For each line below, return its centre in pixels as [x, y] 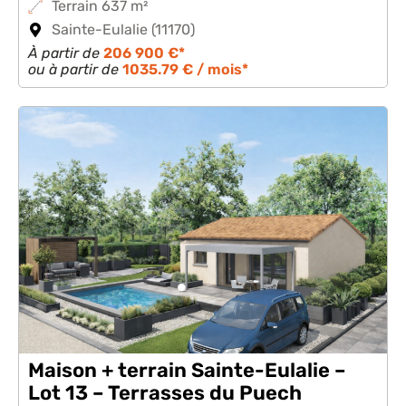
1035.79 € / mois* [185, 69]
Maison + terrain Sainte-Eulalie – [187, 370]
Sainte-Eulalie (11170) [123, 29]
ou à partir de [75, 69]
